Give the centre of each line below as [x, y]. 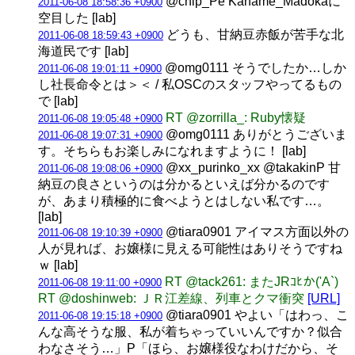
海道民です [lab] [83, 51]
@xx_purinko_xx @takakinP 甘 [252, 167]
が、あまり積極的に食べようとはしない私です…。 [184, 200]
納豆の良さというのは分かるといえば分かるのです [184, 184]
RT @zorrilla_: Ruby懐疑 [236, 117]
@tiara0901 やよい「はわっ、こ [256, 315]
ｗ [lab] [58, 265]
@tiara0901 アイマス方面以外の [256, 231]
